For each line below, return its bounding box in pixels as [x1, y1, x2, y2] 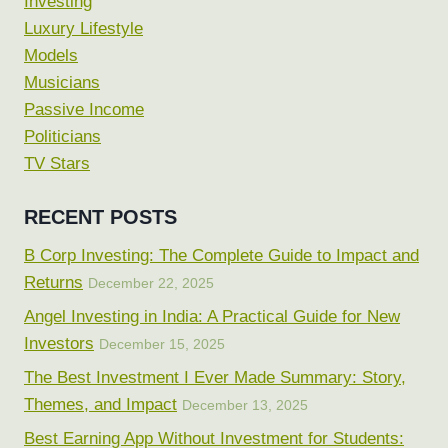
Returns [24, 273, 83, 293]
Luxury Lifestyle [24, 18, 143, 38]
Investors [24, 333, 94, 353]
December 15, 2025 [99, 336, 225, 352]
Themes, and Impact [24, 394, 177, 414]
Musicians [24, 72, 100, 92]
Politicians [24, 126, 101, 146]
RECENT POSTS [24, 206, 177, 229]
